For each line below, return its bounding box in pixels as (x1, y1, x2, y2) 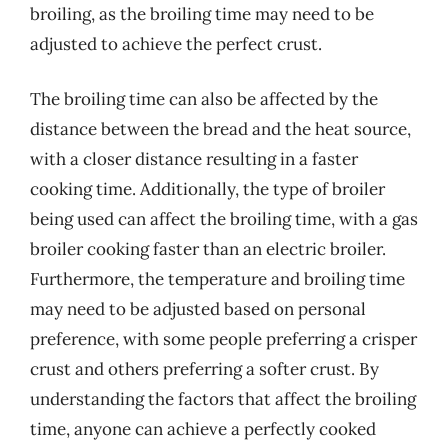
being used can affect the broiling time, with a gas (30, 208, 418, 230)
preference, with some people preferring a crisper (30, 328, 417, 350)
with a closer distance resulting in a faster (30, 148, 358, 170)
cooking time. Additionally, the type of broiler (30, 178, 385, 200)
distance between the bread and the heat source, (30, 118, 411, 140)
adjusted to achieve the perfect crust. (30, 32, 322, 55)
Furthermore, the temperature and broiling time (30, 268, 405, 290)
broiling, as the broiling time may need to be (30, 2, 374, 25)
